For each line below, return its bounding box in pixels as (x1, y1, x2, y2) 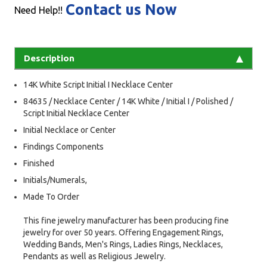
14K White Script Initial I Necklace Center (23, 80, 173, 90)
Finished (23, 159, 54, 169)
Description (24, 53, 74, 64)
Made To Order (23, 192, 79, 202)
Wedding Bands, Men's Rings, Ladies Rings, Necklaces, (23, 240, 223, 250)
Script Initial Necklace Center (23, 108, 129, 119)
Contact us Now (66, 1, 177, 18)
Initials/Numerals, (23, 175, 87, 185)
